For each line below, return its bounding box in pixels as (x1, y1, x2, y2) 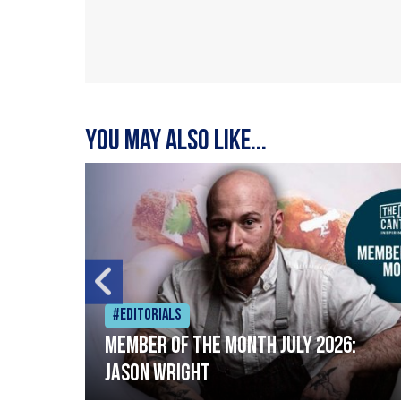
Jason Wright (104, 362, 210, 387)
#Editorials (112, 306, 182, 324)
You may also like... (84, 128, 267, 158)
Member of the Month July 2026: (104, 334, 356, 359)
